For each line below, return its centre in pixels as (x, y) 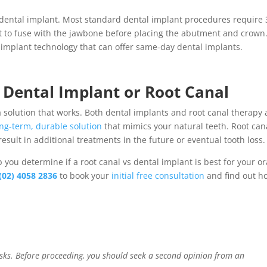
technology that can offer (84, 46)
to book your (85, 175)
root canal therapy (226, 112)
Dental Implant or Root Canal (116, 91)
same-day (157, 46)
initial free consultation (158, 175)
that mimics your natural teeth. (167, 126)
